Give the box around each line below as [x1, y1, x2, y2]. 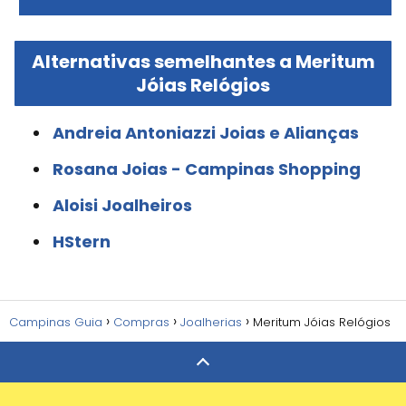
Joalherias [180, 313, 242, 331]
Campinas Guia [9, 313, 102, 331]
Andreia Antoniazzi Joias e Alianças [53, 121, 359, 144]
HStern [53, 229, 111, 253]
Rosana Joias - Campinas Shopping [53, 157, 361, 180]
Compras [113, 313, 169, 331]
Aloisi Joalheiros [53, 193, 192, 217]
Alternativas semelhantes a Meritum [31, 48, 375, 74]
